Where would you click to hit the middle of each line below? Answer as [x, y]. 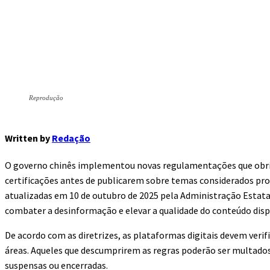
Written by [27, 138]
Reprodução [46, 98]
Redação [71, 138]
